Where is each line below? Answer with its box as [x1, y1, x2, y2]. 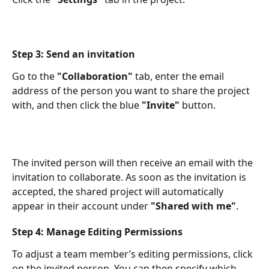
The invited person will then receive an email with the [12, 156, 255, 170]
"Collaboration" [57, 69, 133, 83]
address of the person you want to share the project [12, 83, 252, 97]
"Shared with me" [151, 199, 236, 213]
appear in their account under [12, 199, 151, 213]
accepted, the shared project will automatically [12, 185, 226, 199]
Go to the [12, 69, 57, 83]
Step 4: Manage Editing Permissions [12, 225, 183, 239]
